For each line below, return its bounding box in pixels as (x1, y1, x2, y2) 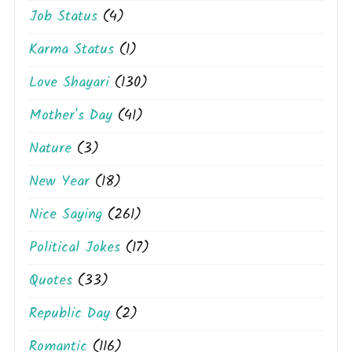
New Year (29, 170, 90, 193)
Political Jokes (29, 236, 120, 259)
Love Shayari (29, 71, 109, 94)
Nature (29, 137, 71, 160)
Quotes (29, 269, 72, 292)
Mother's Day (29, 104, 112, 127)
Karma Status (29, 38, 114, 61)
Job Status (29, 5, 97, 28)
